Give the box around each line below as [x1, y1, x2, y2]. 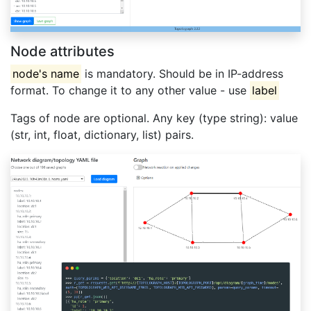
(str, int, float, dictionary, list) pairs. [10, 128, 194, 142]
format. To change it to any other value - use [10, 83, 250, 98]
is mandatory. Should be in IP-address [81, 67, 284, 81]
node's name [12, 67, 80, 81]
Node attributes [10, 43, 115, 60]
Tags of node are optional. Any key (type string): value [10, 111, 298, 126]
